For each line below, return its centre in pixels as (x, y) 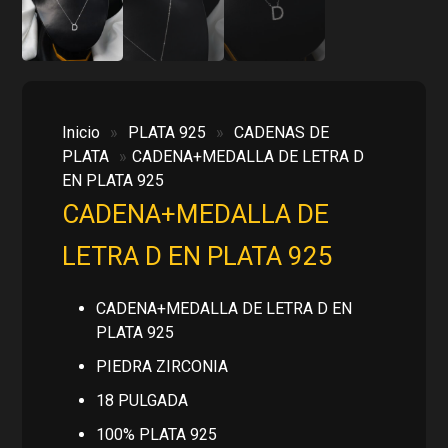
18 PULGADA (141, 400)
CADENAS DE (282, 132)
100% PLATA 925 (156, 434)
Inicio (81, 132)
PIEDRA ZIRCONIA (161, 366)
